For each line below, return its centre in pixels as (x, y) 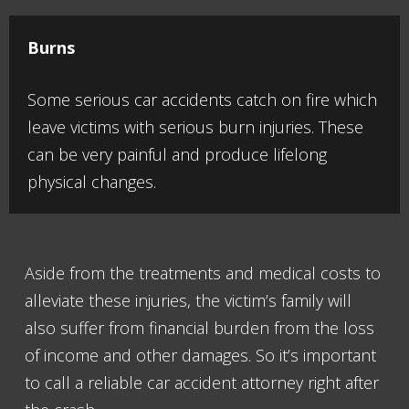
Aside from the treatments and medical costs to (203, 273)
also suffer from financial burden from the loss (199, 328)
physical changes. (92, 182)
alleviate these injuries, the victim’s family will (188, 301)
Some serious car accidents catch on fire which (202, 100)
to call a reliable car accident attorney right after (202, 383)
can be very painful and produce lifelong (177, 155)
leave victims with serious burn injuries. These (195, 127)
